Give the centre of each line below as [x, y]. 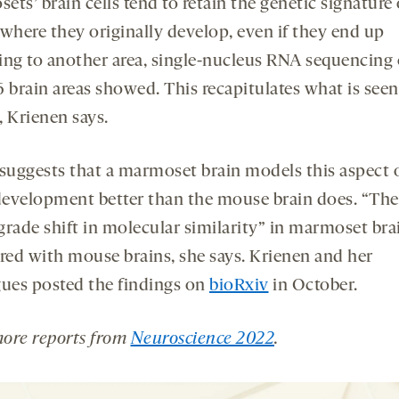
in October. [313, 285]
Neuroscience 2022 [202, 339]
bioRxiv [239, 285]
